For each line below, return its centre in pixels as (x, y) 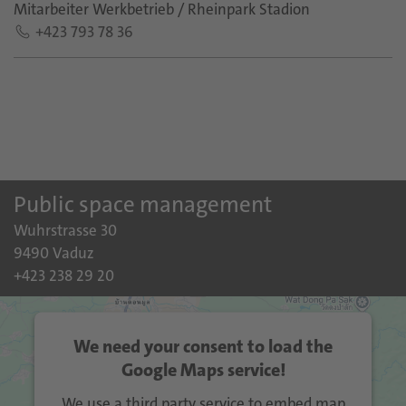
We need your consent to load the (203, 346)
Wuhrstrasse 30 (65, 230)
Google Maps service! (203, 369)
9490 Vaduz (54, 253)
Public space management (143, 204)
